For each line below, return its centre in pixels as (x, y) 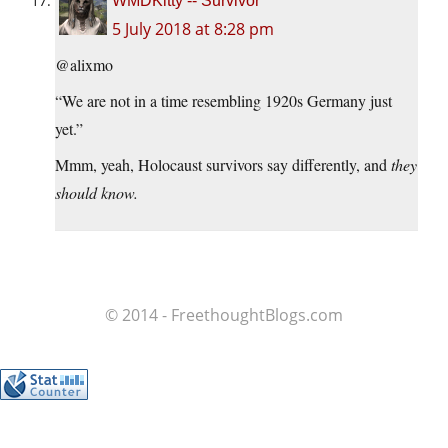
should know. (96, 193)
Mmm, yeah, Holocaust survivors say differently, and (223, 165)
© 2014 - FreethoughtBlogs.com (224, 315)
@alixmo (84, 65)
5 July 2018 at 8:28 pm (193, 29)
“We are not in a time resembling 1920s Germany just (223, 101)
